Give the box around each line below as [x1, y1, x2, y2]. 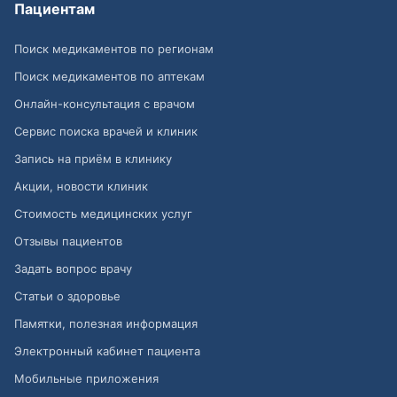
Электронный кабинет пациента [14, 344, 200, 359]
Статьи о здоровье [14, 289, 121, 304]
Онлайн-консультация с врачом [14, 97, 195, 112]
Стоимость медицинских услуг [14, 206, 192, 222]
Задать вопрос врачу [14, 261, 132, 276]
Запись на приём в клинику [14, 152, 172, 167]
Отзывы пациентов [14, 234, 122, 249]
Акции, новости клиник [14, 179, 148, 194]
